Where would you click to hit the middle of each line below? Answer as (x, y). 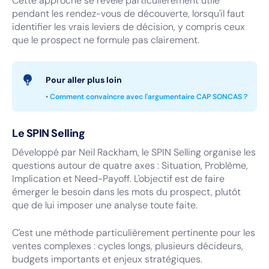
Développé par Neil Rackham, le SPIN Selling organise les (134, 152)
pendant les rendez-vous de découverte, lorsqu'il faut (128, 14)
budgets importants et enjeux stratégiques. (107, 259)
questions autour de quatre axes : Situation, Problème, (130, 165)
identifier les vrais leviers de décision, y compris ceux (128, 27)
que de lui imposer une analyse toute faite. (105, 205)
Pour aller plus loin (84, 80)
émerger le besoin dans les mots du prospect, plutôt (126, 192)
